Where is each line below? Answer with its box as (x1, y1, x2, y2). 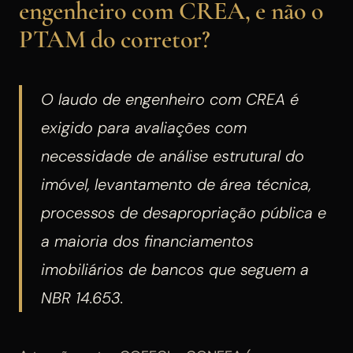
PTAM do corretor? (19, 23, 210, 54)
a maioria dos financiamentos (41, 230, 254, 251)
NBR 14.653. (41, 287, 124, 308)
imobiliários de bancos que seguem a (41, 258, 309, 280)
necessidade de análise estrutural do (41, 145, 304, 166)
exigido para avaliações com (41, 117, 247, 138)
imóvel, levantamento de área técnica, (41, 173, 311, 195)
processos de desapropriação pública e (41, 202, 326, 223)
